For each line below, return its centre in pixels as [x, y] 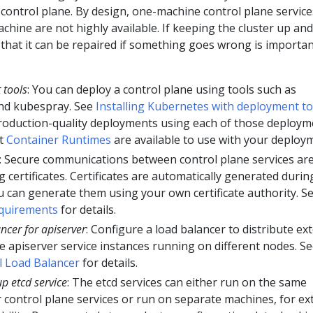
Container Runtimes [59, 139]
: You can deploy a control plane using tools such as [162, 89]
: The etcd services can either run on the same [187, 282]
